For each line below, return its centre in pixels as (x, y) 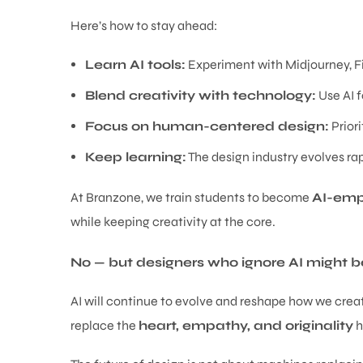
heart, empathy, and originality (246, 325)
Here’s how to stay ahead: (144, 26)
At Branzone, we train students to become (191, 197)
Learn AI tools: (135, 64)
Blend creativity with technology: (200, 95)
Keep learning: (135, 157)
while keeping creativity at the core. (173, 222)
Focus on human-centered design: (207, 126)
